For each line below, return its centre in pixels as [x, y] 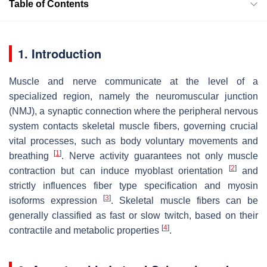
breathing [32, 156]
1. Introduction [60, 53]
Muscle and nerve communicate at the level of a [133, 81]
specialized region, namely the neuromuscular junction [133, 96]
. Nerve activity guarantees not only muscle [160, 156]
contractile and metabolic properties [85, 230]
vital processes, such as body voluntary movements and [133, 141]
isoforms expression [56, 200]
